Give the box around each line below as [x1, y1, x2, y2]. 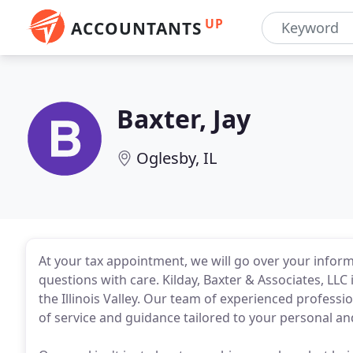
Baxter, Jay [117, 102, 251, 136]
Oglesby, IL [136, 147, 217, 169]
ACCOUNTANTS [71, 17, 202, 39]
